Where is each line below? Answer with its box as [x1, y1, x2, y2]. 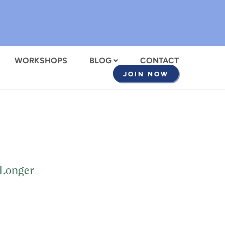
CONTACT [140, 56, 179, 65]
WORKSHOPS [15, 56, 67, 65]
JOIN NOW [123, 70, 169, 78]
